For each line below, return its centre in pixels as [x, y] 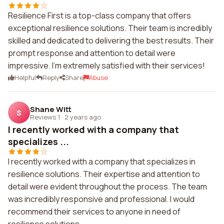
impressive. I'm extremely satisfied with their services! [106, 65]
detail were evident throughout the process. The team [107, 186]
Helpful [25, 77]
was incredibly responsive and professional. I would [101, 199]
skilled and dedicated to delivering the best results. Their [111, 40]
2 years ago [83, 117]
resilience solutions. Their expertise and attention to [104, 174]
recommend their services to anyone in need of [94, 211]
